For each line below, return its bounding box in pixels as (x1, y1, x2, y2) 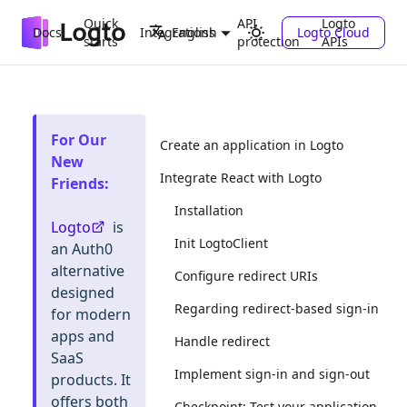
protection (237, 32, 300, 50)
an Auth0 (51, 239, 113, 259)
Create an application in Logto (160, 136, 343, 154)
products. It (51, 370, 131, 390)
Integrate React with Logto (160, 169, 322, 186)
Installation (174, 202, 243, 219)
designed (51, 283, 114, 303)
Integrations (140, 23, 215, 41)
